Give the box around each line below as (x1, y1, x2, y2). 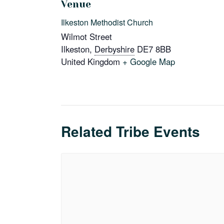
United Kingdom (61, 55, 120, 68)
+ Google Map (122, 55, 175, 68)
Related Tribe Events (61, 121, 200, 142)
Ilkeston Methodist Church (61, 16, 153, 28)
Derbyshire (94, 43, 134, 55)
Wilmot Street (61, 30, 112, 43)
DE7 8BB (137, 43, 171, 55)
